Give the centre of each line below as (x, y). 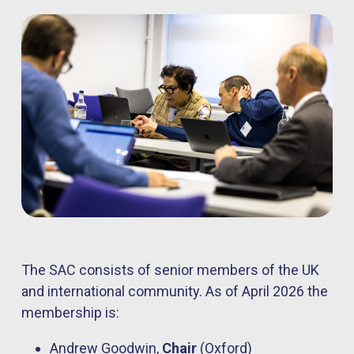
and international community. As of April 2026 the (175, 292)
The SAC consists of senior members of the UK (170, 270)
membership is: (70, 313)
